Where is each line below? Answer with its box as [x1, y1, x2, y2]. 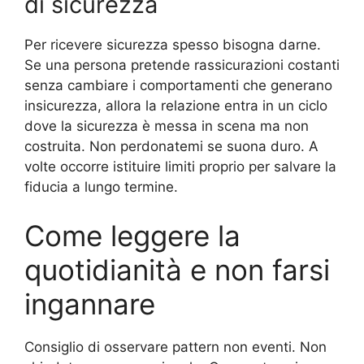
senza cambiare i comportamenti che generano [24, 77, 332, 94]
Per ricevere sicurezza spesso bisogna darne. [24, 37, 321, 54]
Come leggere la [24, 218, 240, 253]
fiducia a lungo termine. [24, 179, 178, 196]
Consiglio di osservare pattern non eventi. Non [24, 338, 327, 355]
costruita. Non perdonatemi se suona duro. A [24, 138, 318, 155]
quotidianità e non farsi [24, 252, 330, 287]
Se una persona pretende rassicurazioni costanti [24, 57, 340, 74]
